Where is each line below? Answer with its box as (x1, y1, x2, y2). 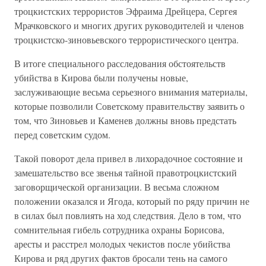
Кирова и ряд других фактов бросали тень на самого (14, 252, 227, 264)
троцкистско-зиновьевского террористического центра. (14, 33, 239, 46)
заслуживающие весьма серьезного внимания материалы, (14, 85, 248, 98)
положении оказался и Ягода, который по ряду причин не (14, 195, 249, 207)
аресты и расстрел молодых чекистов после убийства (14, 237, 230, 250)
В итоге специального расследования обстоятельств (14, 57, 226, 69)
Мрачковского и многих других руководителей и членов (14, 19, 244, 31)
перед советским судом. (14, 128, 110, 141)
